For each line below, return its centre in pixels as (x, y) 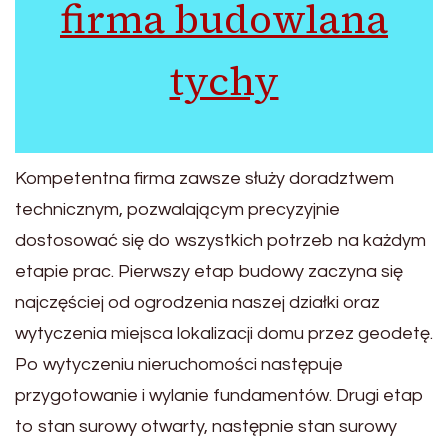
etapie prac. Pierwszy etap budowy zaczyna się (209, 272)
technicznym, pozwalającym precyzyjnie (177, 210)
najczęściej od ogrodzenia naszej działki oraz (197, 303)
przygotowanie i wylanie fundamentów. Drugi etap (219, 396)
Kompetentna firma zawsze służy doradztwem (204, 179)
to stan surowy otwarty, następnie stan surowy (206, 427)
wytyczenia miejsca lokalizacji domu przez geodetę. (224, 334)
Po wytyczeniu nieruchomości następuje (179, 365)
